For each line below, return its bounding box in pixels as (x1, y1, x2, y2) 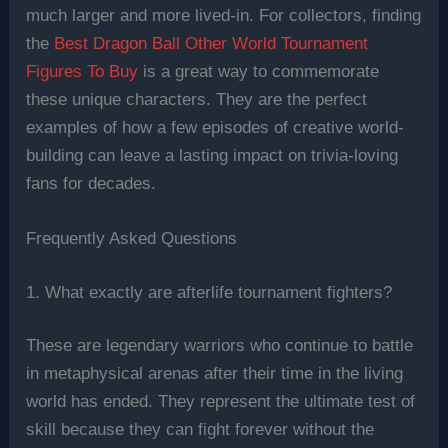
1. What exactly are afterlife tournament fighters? (26, 282, 393, 302)
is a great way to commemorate (138, 62, 380, 82)
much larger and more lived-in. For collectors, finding (26, 6, 422, 26)
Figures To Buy (26, 62, 139, 82)
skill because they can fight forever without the (26, 420, 375, 440)
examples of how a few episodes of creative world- (26, 118, 405, 138)
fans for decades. (26, 174, 157, 194)
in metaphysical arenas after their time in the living (26, 364, 404, 384)
